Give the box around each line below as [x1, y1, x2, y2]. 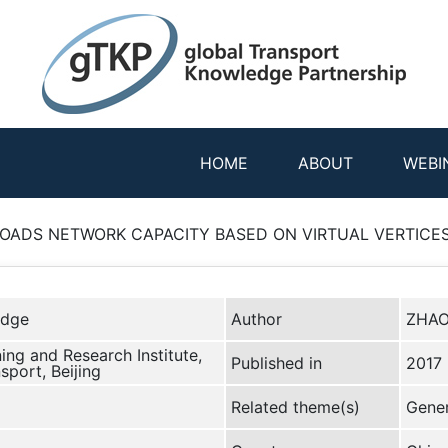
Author [230, 309, 282, 329]
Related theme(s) [230, 397, 360, 417]
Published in [230, 353, 322, 373]
